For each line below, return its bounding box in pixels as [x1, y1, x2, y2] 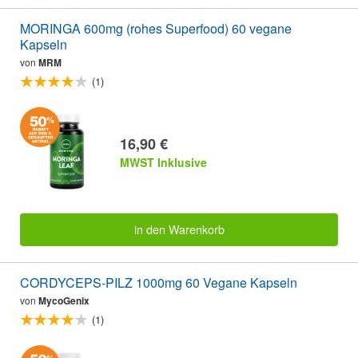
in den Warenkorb [133, 221, 225, 238]
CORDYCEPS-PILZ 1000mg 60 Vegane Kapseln [20, 272, 297, 292]
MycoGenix [38, 292, 89, 308]
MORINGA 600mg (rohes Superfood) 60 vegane [20, 18, 292, 38]
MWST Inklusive [120, 153, 207, 170]
